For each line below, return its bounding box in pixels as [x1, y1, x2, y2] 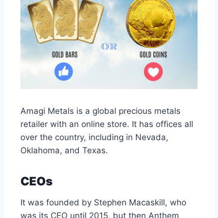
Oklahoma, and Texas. [20, 145, 110, 156]
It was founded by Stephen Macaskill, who [20, 198, 186, 208]
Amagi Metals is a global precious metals [20, 106, 181, 116]
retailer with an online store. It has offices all [20, 119, 193, 129]
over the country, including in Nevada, [20, 132, 168, 143]
